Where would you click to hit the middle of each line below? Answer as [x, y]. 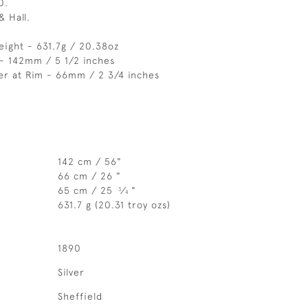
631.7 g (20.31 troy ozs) [114, 205]
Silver [71, 272]
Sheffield [80, 296]
